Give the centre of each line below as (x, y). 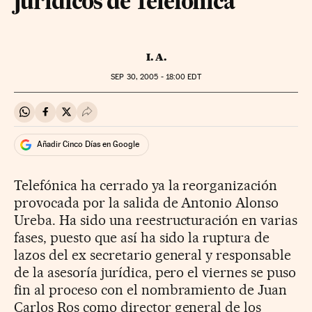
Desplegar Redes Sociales (148, 118)
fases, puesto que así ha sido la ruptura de (142, 237)
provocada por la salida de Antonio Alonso (147, 202)
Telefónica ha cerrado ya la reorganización (146, 185)
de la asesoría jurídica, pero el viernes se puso (155, 272)
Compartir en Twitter (115, 118)
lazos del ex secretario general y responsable (153, 255)
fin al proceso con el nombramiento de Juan (151, 289)
